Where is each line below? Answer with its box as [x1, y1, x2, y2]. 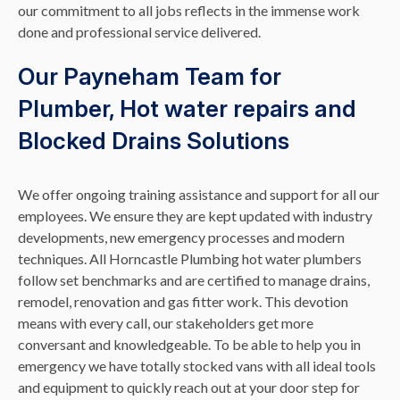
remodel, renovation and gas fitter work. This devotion [18, 293, 348, 311]
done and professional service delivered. [18, 23, 261, 41]
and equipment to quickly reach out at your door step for [18, 379, 360, 396]
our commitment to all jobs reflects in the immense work [18, 2, 360, 20]
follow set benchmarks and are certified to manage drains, [18, 271, 370, 289]
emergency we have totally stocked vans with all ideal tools [18, 357, 376, 375]
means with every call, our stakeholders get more [18, 314, 313, 332]
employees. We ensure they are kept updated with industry [18, 207, 372, 225]
